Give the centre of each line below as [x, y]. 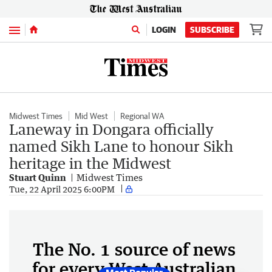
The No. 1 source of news [134, 249]
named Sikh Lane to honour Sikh [121, 146]
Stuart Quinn [38, 177]
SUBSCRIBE [212, 30]
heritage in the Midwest [90, 163]
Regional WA [142, 116]
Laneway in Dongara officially [111, 129]
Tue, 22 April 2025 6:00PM [62, 189]
